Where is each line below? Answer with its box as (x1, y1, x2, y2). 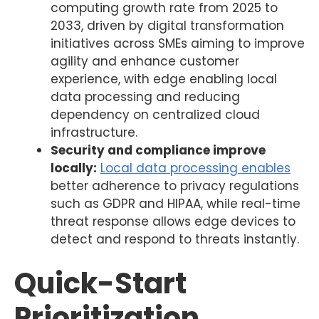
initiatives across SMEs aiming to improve (51, 34, 305, 52)
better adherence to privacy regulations (51, 177, 299, 194)
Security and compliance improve (51, 141, 266, 159)
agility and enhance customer (51, 52, 239, 70)
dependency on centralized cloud (51, 105, 260, 123)
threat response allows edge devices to (51, 212, 296, 230)
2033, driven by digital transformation (51, 16, 284, 34)
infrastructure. (51, 123, 137, 141)
